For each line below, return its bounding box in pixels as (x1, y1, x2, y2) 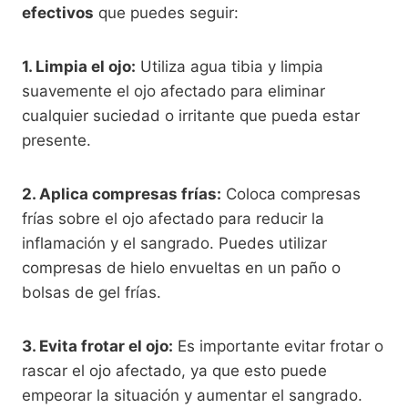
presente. (22, 130, 91, 149)
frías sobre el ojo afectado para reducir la (22, 209, 324, 228)
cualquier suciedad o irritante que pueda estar (22, 106, 360, 125)
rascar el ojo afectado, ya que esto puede (22, 361, 327, 380)
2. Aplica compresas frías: (22, 184, 221, 203)
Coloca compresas (221, 184, 361, 203)
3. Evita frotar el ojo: (22, 336, 173, 355)
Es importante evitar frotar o (173, 336, 383, 355)
